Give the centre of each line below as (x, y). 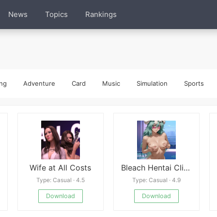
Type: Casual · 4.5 (60, 180)
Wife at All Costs (61, 168)
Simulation (152, 83)
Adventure (39, 83)
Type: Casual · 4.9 (156, 180)
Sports (194, 83)
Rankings (101, 14)
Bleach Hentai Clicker (186, 168)
